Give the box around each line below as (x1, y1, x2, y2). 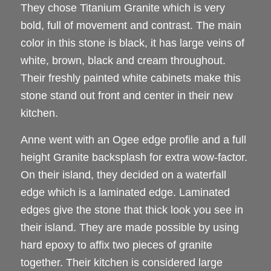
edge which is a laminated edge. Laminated (20, 186, 230, 199)
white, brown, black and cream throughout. (20, 54, 226, 67)
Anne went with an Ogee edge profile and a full (20, 134, 246, 146)
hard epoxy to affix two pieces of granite (20, 239, 212, 252)
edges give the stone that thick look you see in (20, 204, 243, 217)
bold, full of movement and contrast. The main (20, 19, 241, 32)
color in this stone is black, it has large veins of (20, 37, 244, 50)
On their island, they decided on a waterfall (20, 169, 226, 181)
